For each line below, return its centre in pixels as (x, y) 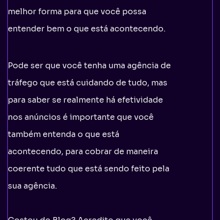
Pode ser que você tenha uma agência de (89, 65)
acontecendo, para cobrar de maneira (83, 151)
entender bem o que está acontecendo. (87, 28)
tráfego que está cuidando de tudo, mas (88, 82)
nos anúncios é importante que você (81, 117)
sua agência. (32, 186)
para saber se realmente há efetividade (85, 100)
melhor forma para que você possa (77, 11)
